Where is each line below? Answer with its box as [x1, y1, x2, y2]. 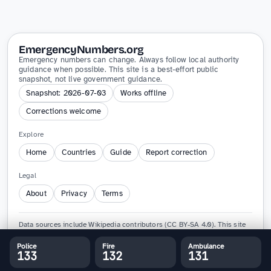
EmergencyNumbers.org [19, 43, 144, 56]
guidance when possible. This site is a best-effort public [19, 65, 219, 74]
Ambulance [188, 242, 224, 250]
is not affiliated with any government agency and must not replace [19, 229, 234, 237]
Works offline [120, 88, 167, 98]
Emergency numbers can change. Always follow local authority [19, 55, 240, 65]
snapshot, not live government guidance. [19, 74, 163, 84]
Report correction [145, 148, 207, 157]
